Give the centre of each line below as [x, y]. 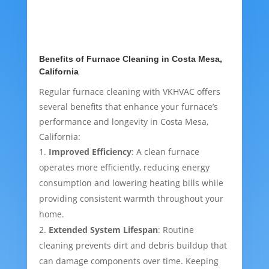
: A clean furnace [165, 152]
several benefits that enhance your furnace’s [128, 107]
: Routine [176, 230]
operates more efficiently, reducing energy [124, 168]
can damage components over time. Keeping [128, 261]
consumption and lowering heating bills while [131, 183]
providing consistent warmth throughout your [131, 199]
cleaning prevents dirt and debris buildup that [133, 246]
